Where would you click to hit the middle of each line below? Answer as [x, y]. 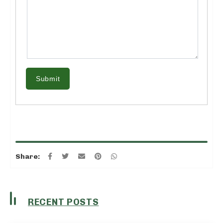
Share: [28, 157]
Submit [48, 79]
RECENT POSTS [63, 202]
